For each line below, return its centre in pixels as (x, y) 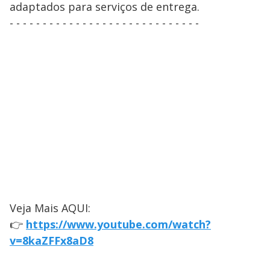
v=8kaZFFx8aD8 (52, 240)
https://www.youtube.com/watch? (118, 224)
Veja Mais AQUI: (50, 208)
